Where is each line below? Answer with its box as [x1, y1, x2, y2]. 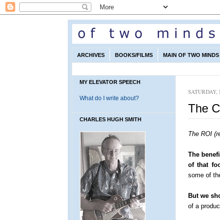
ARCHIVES [77, 52, 105, 58]
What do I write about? [80, 95, 139, 102]
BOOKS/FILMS [115, 52, 153, 58]
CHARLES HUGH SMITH [80, 116, 141, 122]
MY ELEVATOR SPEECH [80, 79, 140, 85]
